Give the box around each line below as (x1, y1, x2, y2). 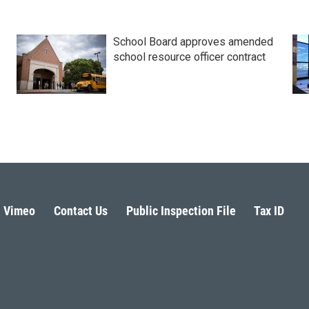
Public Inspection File (126, 203, 236, 218)
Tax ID (254, 203, 285, 218)
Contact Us (53, 203, 108, 218)
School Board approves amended (112, 34, 273, 48)
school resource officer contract (112, 50, 266, 63)
